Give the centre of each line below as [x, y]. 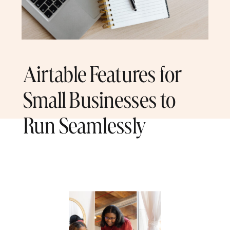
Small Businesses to [100, 100]
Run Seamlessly [84, 126]
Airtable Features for [102, 74]
